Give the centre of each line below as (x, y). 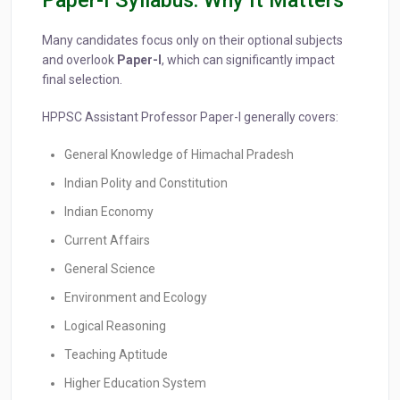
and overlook (79, 60)
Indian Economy (109, 212)
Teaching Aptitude (116, 355)
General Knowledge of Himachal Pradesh (179, 155)
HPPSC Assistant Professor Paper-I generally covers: (190, 117)
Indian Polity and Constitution (146, 183)
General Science (110, 269)
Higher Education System (135, 383)
